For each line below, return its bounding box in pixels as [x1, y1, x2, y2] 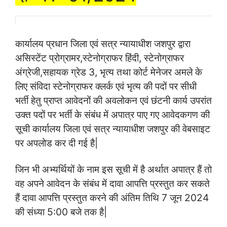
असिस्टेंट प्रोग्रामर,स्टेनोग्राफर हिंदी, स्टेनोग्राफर [15, 51, 184, 64]
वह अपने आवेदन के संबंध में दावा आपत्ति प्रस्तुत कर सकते [15, 177, 210, 190]
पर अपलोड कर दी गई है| [15, 136, 98, 149]
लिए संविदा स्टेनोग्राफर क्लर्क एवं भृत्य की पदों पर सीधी [15, 80, 197, 92]
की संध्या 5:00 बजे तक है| [15, 205, 107, 218]
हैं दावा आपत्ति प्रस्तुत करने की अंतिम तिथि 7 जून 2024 [15, 191, 209, 204]
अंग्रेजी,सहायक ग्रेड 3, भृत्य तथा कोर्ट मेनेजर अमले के [15, 65, 202, 78]
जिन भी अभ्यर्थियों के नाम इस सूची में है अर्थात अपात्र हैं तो [15, 163, 212, 175]
